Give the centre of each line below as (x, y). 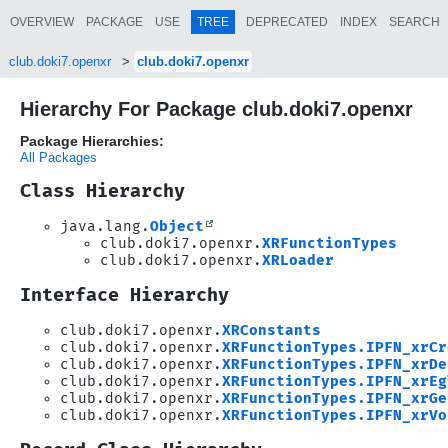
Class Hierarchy (102, 191)
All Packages (58, 158)
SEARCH (414, 21)
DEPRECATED (287, 21)
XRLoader (298, 260)
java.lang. (105, 226)
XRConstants (271, 330)
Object (177, 226)
